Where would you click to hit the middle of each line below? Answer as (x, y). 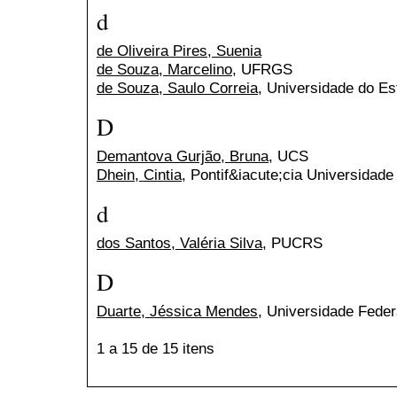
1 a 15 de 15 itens (164, 349)
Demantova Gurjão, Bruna (183, 156)
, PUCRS (292, 243)
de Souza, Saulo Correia (177, 88)
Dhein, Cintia (139, 175)
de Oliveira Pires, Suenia (179, 51)
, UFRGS (262, 69)
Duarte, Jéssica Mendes (177, 311)
